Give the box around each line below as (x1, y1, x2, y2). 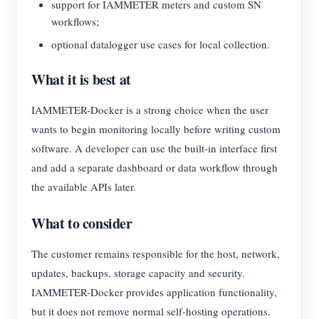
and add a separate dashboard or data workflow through (31, 160, 278, 175)
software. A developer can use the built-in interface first (31, 141, 277, 156)
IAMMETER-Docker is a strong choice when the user (31, 103, 268, 117)
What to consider (31, 213, 132, 234)
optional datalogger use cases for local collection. (51, 37, 270, 52)
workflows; (51, 14, 99, 29)
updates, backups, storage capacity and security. (31, 266, 245, 281)
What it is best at (31, 69, 131, 90)
